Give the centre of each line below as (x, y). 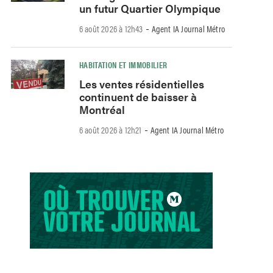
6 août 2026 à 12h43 (111, 29)
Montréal (102, 109)
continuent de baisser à (138, 96)
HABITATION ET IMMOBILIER (123, 65)
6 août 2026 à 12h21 (110, 129)
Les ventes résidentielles (141, 83)
